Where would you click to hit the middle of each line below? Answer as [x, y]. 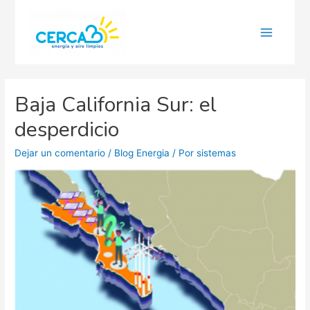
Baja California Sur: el [116, 105]
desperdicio [67, 130]
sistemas [217, 153]
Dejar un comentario [60, 153]
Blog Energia [142, 153]
